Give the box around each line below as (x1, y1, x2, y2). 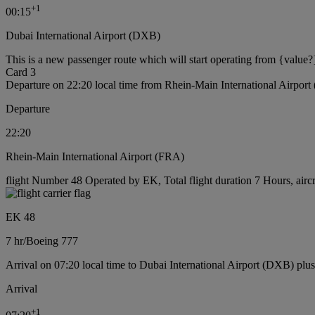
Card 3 (6, 66, 36, 79)
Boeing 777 (26, 235, 78, 247)
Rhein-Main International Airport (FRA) (6, 150, 184, 163)
